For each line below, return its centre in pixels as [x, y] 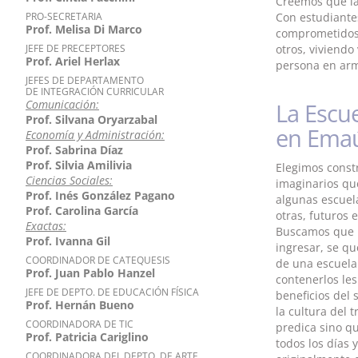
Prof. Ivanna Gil [68, 241]
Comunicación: [62, 104]
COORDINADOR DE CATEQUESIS [98, 260]
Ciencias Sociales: [69, 180]
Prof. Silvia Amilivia [79, 165]
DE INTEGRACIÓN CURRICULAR [95, 91]
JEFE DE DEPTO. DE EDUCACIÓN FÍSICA [112, 292]
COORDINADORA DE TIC [80, 324]
